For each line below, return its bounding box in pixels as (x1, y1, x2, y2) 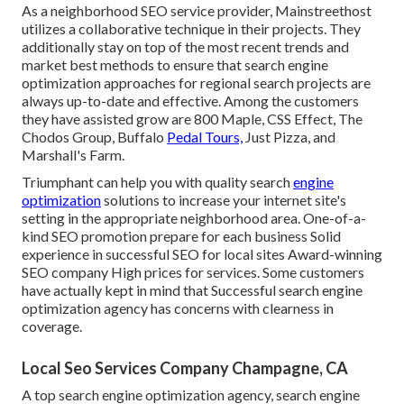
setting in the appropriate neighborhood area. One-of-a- (22, 208, 366, 226)
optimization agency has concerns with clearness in (22, 298, 334, 317)
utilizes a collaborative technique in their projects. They (22, 19, 361, 37)
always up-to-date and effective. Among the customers (22, 91, 359, 109)
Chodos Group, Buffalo (22, 127, 167, 145)
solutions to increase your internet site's (101, 190, 346, 208)
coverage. (22, 317, 82, 335)
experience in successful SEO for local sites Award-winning (22, 244, 382, 262)
